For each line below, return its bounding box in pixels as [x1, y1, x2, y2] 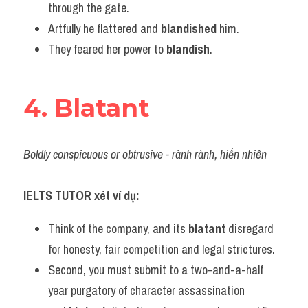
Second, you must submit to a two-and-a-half [48, 261, 263, 278]
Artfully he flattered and [48, 20, 161, 37]
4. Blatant [23, 93, 149, 123]
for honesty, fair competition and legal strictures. [48, 241, 275, 258]
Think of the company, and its [48, 220, 188, 237]
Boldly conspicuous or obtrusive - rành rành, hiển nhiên [23, 146, 267, 163]
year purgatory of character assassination [48, 282, 245, 299]
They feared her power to [48, 41, 166, 58]
